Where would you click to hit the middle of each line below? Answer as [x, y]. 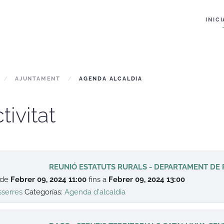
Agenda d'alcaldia [95, 192]
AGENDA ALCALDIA [111, 79]
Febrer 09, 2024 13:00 [147, 179]
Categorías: [45, 192]
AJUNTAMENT [38, 79]
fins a [99, 179]
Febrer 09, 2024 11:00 [49, 179]
